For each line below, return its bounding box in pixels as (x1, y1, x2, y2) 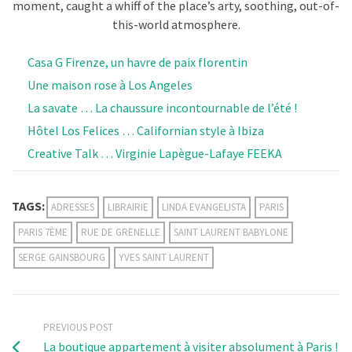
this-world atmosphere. (112, 16, 240, 32)
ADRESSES (51, 200, 94, 214)
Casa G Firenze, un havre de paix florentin (27, 53, 247, 70)
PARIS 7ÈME (18, 225, 68, 239)
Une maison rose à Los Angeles (27, 76, 192, 93)
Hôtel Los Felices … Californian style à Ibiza (27, 122, 264, 138)
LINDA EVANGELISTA (162, 200, 246, 214)
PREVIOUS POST (43, 320, 113, 334)
